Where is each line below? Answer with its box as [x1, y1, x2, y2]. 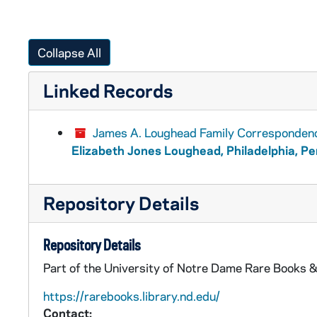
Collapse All [38, 44, 101, 60]
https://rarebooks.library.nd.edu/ [43, 287, 220, 304]
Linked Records [43, 78, 173, 102]
